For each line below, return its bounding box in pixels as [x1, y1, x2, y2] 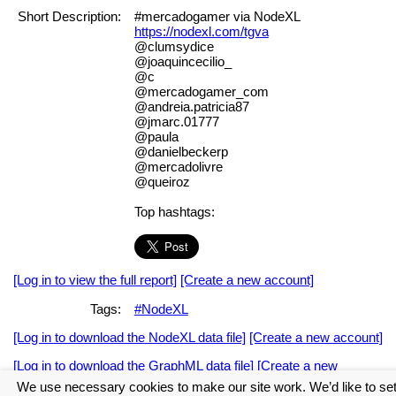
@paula [133, 129, 179, 145]
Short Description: [17, 9, 121, 25]
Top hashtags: [133, 204, 215, 220]
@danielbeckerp [133, 144, 228, 160]
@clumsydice [133, 39, 214, 55]
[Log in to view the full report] [13, 272, 177, 288]
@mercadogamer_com [133, 84, 269, 100]
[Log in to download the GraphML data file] [13, 357, 254, 373]
